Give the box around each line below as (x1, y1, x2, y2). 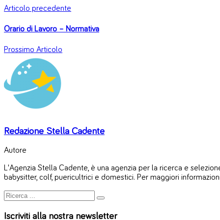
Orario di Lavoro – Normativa (4, 25, 99, 34)
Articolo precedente (4, 4, 71, 13)
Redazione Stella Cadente (4, 126, 105, 136)
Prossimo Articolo (4, 45, 62, 54)
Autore (4, 146, 27, 155)
